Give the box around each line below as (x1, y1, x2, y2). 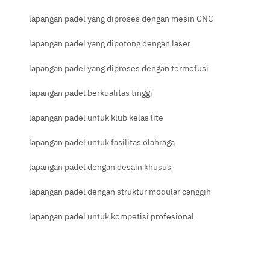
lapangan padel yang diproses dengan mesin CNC (29, 13, 213, 24)
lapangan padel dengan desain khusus (29, 161, 171, 172)
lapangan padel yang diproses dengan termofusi (29, 62, 209, 74)
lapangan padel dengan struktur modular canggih (29, 186, 211, 197)
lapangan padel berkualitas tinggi (29, 87, 152, 98)
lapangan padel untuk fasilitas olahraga (29, 136, 175, 148)
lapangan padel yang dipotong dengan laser (29, 37, 190, 49)
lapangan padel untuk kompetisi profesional (29, 210, 194, 222)
